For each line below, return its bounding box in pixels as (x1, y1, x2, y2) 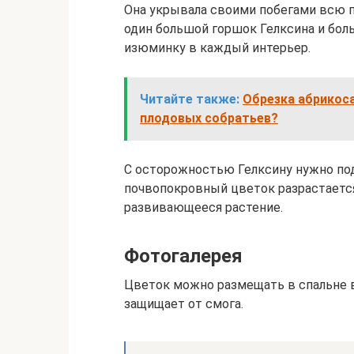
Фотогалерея (124, 245, 243, 267)
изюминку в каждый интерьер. (124, 40, 311, 55)
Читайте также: (140, 92, 239, 107)
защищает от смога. (124, 296, 243, 311)
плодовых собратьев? (140, 111, 278, 126)
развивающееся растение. (124, 200, 283, 215)
